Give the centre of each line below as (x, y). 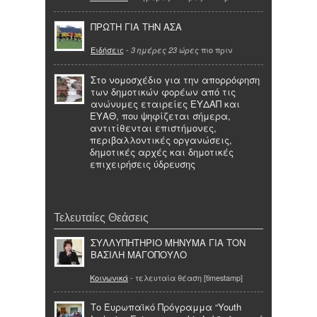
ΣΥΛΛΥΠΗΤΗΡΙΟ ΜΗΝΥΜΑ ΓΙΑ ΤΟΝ (168, 242)
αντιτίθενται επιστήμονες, (153, 128)
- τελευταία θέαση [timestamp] (185, 278)
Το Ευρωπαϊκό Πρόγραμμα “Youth (166, 307)
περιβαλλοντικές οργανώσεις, (161, 140)
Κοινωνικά (109, 278)
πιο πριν (215, 50)
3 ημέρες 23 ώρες (165, 50)
